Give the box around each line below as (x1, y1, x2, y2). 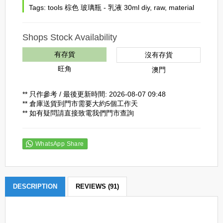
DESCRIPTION (13, 183, 57, 190)
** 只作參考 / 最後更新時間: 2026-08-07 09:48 (22, 90, 166, 98)
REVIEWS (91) (76, 183, 119, 190)
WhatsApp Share (35, 140, 84, 147)
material (169, 3, 194, 11)
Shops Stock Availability (22, 32, 117, 42)
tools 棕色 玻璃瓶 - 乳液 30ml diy (48, 3, 150, 11)
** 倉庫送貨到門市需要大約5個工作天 (22, 100, 138, 108)
